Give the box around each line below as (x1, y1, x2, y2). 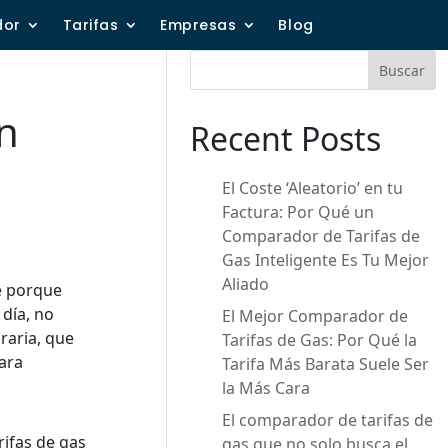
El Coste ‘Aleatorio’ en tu (222, 177, 404, 199)
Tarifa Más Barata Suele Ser (222, 353, 430, 375)
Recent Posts (190, 117, 382, 160)
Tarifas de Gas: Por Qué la (222, 329, 418, 351)
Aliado (222, 273, 270, 295)
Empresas (160, 15, 237, 35)
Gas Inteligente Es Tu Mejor (222, 249, 430, 271)
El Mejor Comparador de (222, 305, 409, 327)
